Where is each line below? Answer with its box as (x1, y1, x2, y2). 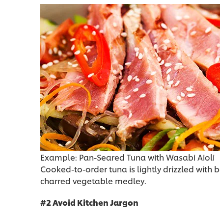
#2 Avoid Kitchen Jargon (40, 196, 138, 208)
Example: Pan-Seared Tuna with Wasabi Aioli (40, 151, 215, 163)
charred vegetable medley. (40, 175, 146, 187)
